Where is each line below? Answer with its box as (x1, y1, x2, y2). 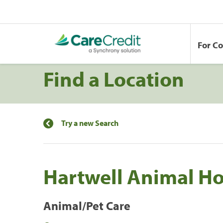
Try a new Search (61, 117, 118, 128)
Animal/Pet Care (43, 198, 130, 213)
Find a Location (43, 65, 184, 92)
